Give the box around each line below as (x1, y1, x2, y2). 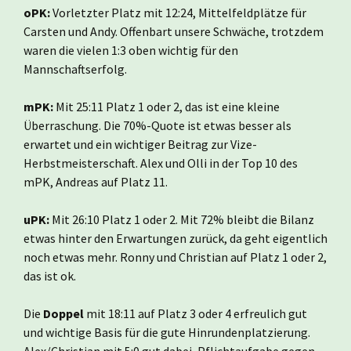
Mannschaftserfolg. (24, 60, 127, 77)
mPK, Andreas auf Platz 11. (24, 173, 168, 190)
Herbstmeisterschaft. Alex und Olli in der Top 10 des (24, 154, 298, 171)
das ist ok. (24, 267, 76, 284)
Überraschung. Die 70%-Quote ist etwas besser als (24, 117, 291, 133)
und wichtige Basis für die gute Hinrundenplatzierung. (24, 324, 310, 340)
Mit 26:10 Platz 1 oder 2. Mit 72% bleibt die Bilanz (49, 211, 314, 227)
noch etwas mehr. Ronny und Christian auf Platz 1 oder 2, (24, 248, 327, 265)
